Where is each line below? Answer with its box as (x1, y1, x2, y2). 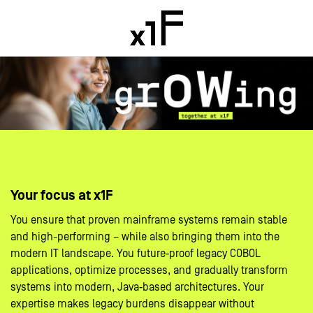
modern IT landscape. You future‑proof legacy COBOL (10, 247, 261, 261)
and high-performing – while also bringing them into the (10, 231, 279, 244)
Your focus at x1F (10, 188, 113, 204)
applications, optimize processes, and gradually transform (10, 264, 288, 277)
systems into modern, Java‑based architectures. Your (10, 281, 264, 294)
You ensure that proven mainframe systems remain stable (10, 214, 287, 227)
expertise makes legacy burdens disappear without (10, 298, 254, 311)
